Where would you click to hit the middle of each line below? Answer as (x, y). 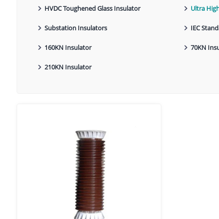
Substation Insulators (76, 28)
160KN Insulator (68, 48)
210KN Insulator (68, 67)
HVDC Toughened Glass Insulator (92, 9)
